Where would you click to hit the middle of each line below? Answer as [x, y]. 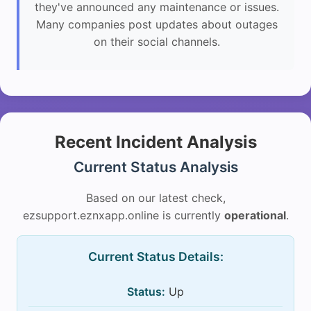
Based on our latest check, [155, 198]
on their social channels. [157, 41]
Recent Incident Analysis [155, 142]
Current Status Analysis [155, 167]
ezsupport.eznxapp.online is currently [123, 216]
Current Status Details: [155, 257]
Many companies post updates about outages [157, 24]
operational [255, 216]
